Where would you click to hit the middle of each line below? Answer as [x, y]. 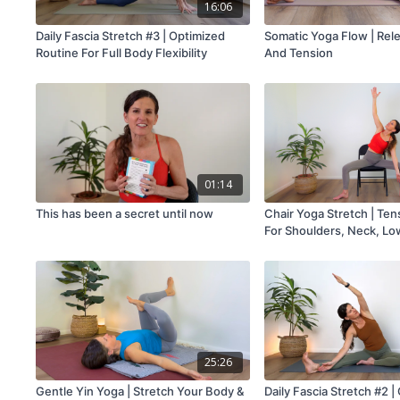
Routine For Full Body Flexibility [122, 52]
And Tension [299, 52]
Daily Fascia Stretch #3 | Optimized [131, 35]
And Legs [291, 248]
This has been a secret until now [125, 214]
